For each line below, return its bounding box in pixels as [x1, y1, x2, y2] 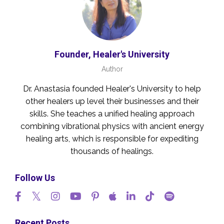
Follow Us [15, 172, 55, 183]
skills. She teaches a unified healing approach [29, 108, 194, 118]
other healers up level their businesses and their [25, 96, 199, 106]
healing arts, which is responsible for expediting [25, 133, 198, 143]
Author [101, 64, 123, 73]
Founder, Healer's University [54, 48, 169, 59]
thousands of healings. [70, 146, 153, 156]
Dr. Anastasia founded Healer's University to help [23, 83, 201, 93]
